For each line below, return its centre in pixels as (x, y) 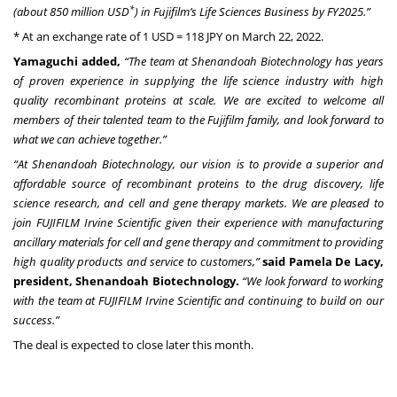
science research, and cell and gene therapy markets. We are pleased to (198, 203)
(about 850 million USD (71, 12)
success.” (36, 320)
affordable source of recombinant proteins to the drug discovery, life (198, 184)
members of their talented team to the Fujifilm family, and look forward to (198, 120)
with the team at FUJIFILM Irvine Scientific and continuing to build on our (198, 301)
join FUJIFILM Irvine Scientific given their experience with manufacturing (198, 223)
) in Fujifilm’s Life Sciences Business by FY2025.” (253, 12)
